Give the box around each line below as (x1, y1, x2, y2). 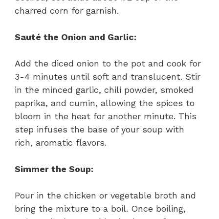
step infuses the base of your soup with (15, 124, 184, 134)
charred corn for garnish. (15, 5, 119, 16)
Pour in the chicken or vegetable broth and (15, 190, 196, 200)
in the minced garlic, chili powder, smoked (15, 84, 194, 95)
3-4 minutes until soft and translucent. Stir (15, 71, 200, 82)
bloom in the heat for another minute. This (15, 110, 197, 121)
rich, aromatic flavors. (15, 137, 107, 148)
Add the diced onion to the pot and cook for (15, 58, 201, 68)
